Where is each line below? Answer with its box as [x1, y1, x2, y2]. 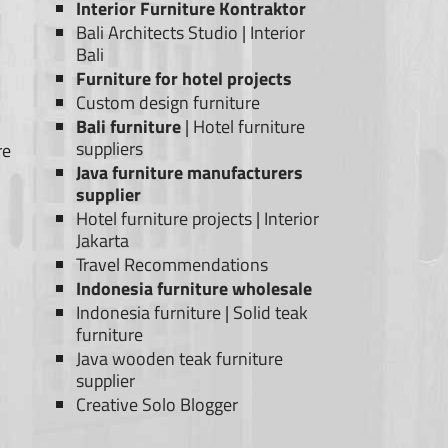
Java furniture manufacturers [76, 158, 304, 186]
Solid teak [233, 298, 309, 326]
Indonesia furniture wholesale [76, 274, 313, 302]
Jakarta [76, 226, 130, 254]
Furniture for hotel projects [76, 64, 293, 92]
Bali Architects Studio [76, 18, 239, 46]
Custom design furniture [76, 88, 261, 116]
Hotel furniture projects [76, 204, 253, 232]
